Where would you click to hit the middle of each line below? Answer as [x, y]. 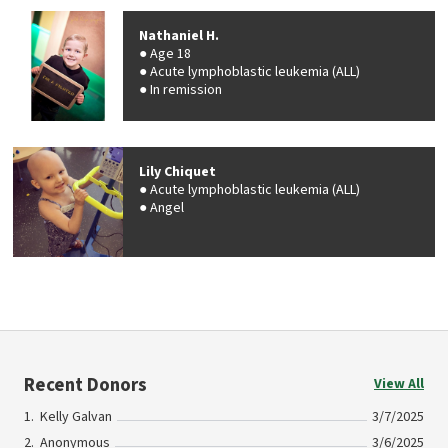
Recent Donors [85, 385]
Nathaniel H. [179, 36]
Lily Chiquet [177, 172]
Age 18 [170, 54]
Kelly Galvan [76, 417]
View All [399, 384]
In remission [186, 90]
